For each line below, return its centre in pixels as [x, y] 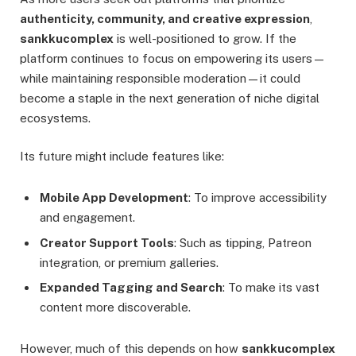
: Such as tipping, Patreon [243, 242]
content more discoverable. [115, 308]
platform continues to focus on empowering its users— [173, 59]
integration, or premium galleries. [129, 262]
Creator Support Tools [107, 242]
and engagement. [87, 218]
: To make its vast [271, 288]
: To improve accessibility [257, 198]
